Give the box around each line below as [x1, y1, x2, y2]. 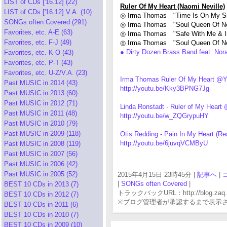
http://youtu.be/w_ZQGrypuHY [120, 112, 209, 120]
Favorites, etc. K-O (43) [4, 49, 73, 56]
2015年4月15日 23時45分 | [118, 171, 197, 178]
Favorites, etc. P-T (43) [4, 59, 72, 66]
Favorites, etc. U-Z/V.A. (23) [4, 69, 87, 77]
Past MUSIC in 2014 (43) [4, 79, 78, 87]
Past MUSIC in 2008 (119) [4, 140, 81, 147]
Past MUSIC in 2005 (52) [4, 170, 78, 178]
